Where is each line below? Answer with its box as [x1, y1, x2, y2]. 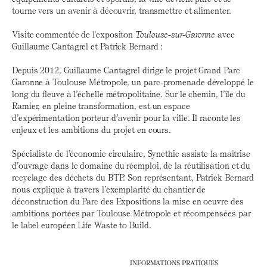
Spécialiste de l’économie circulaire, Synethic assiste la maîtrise [12, 148, 250, 160]
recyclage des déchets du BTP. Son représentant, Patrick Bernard [12, 172, 254, 184]
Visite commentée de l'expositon [12, 29, 133, 41]
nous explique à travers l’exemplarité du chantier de [12, 184, 206, 195]
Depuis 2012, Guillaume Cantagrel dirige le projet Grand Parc [12, 64, 240, 76]
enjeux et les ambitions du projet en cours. [12, 124, 172, 136]
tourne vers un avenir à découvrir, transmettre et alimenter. [12, 5, 231, 17]
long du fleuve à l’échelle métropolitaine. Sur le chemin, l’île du [12, 88, 246, 100]
